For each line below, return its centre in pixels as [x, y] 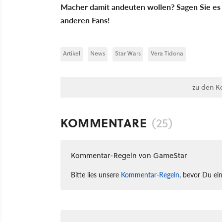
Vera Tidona [167, 54]
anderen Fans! [85, 20]
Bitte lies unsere [96, 175]
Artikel [72, 54]
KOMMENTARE [104, 123]
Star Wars [128, 54]
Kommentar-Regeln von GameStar [129, 156]
